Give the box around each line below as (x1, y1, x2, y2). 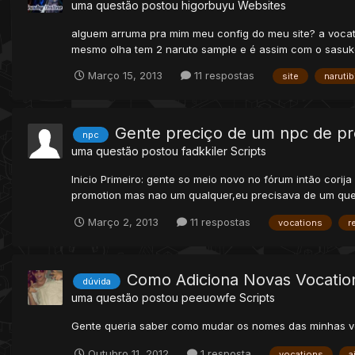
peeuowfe (181, 290, 236, 304)
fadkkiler (181, 144, 227, 158)
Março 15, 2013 (88, 69, 162, 82)
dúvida (82, 275, 111, 287)
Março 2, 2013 (88, 216, 158, 229)
